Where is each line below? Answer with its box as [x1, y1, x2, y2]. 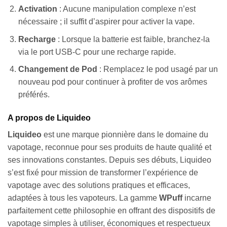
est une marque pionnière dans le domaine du [42, 130, 208, 139]
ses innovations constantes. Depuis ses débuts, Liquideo [8, 156, 211, 165]
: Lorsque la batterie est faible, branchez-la [55, 34, 210, 44]
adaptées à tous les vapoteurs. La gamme [8, 194, 159, 203]
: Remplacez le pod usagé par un [97, 65, 218, 74]
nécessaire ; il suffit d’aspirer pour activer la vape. [18, 17, 195, 26]
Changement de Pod [18, 65, 97, 74]
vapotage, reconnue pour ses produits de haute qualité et [8, 143, 211, 152]
